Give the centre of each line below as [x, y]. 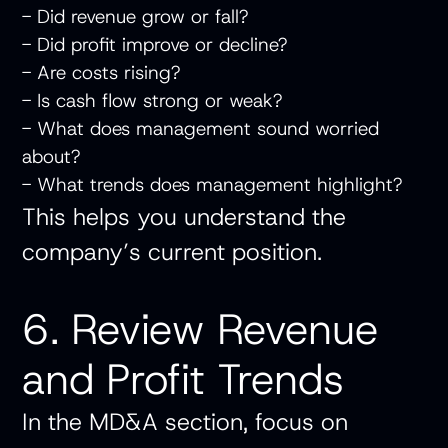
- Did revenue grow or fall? [141, 17]
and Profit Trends [183, 379]
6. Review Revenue [200, 329]
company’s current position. [172, 252]
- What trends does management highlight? [218, 185]
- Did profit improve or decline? [161, 45]
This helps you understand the [184, 217]
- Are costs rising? [107, 73]
